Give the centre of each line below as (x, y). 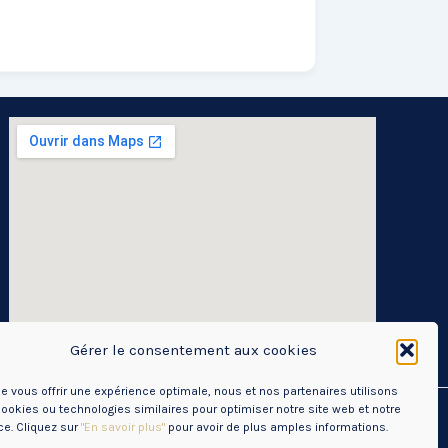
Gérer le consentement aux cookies (193, 350)
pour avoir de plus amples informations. (276, 427)
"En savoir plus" (123, 427)
